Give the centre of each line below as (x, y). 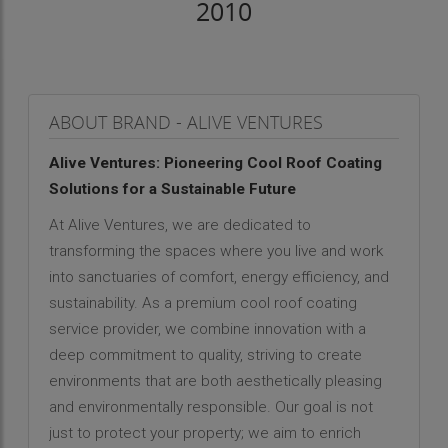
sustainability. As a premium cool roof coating (202, 302)
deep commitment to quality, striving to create (205, 354)
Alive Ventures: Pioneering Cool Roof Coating (215, 162)
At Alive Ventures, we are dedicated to (179, 224)
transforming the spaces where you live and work (215, 250)
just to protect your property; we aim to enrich (204, 432)
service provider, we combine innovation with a (207, 328)
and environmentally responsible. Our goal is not (210, 406)
